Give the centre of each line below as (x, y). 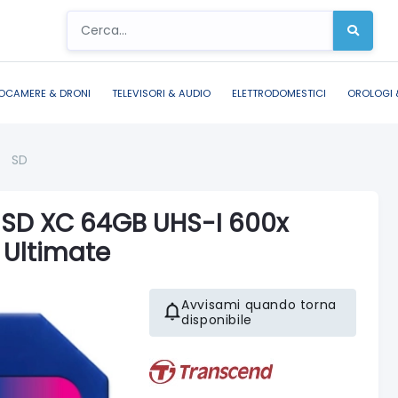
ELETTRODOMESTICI (279, 93)
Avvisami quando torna (259, 304)
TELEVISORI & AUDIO (161, 93)
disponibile (217, 319)
